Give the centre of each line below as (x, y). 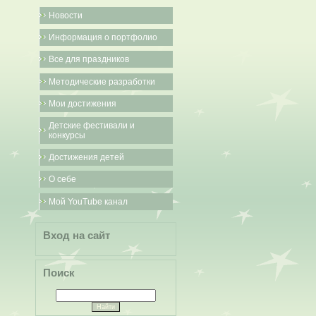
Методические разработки (102, 81)
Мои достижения (83, 103)
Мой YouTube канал (88, 201)
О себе (62, 180)
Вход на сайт (77, 236)
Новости (66, 16)
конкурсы (67, 135)
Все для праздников (89, 60)
